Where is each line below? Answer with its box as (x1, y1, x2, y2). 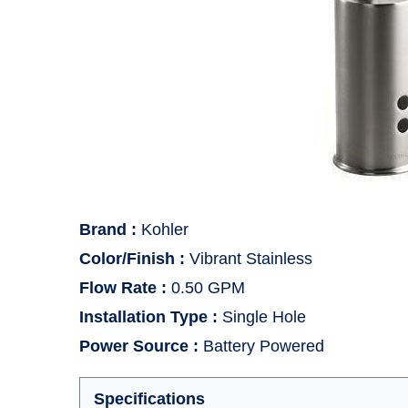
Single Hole (222, 308, 306, 326)
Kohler (141, 220, 189, 239)
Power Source (79, 337, 189, 355)
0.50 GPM (171, 279, 245, 297)
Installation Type (79, 308, 208, 326)
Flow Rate (79, 279, 157, 297)
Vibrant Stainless (189, 250, 312, 268)
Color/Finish (79, 250, 175, 268)
